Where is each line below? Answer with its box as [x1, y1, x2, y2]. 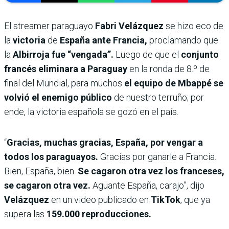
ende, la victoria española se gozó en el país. [4, 106, 178, 118]
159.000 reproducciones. [44, 209, 151, 220]
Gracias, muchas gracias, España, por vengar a [7, 137, 203, 148]
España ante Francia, [60, 35, 147, 46]
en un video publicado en [49, 194, 149, 205]
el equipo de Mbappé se [124, 78, 223, 89]
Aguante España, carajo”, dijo [90, 180, 204, 191]
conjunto [181, 49, 219, 60]
